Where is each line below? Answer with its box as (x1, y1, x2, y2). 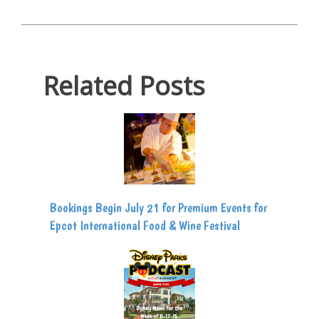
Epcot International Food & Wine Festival (50, 218, 240, 234)
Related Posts (43, 68, 205, 104)
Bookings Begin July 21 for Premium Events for (50, 200, 267, 216)
